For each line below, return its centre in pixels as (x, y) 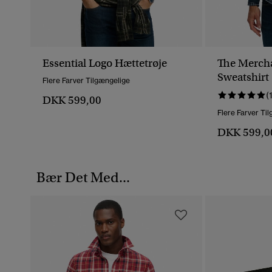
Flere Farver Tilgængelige (86, 81)
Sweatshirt (243, 77)
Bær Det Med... (83, 178)
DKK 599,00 (72, 100)
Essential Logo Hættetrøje (105, 63)
